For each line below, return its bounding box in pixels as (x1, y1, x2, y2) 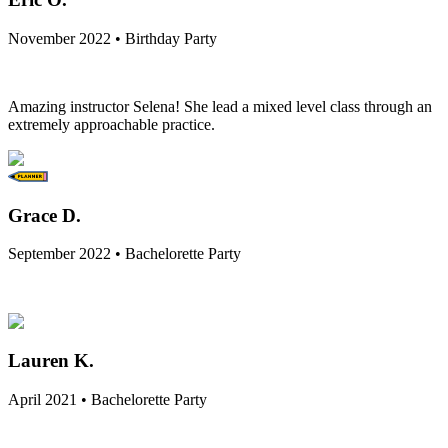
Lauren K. (8, 350, 94, 372)
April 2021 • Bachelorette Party (8, 390, 207, 408)
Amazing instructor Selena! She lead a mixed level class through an (8, 98, 432, 116)
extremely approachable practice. (8, 116, 215, 134)
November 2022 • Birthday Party (8, 30, 217, 48)
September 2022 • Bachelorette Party (8, 245, 241, 263)
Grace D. (8, 204, 81, 226)
